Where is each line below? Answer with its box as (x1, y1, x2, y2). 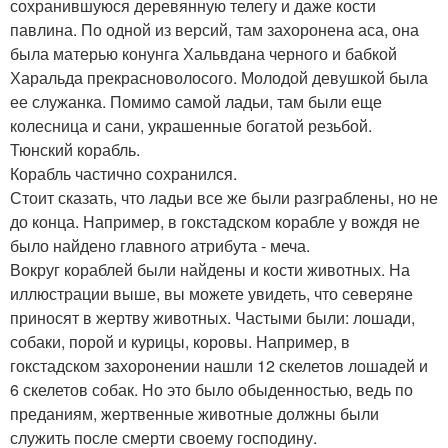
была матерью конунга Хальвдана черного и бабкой (10, 41, 397, 65)
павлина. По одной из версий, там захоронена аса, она (10, 17, 419, 41)
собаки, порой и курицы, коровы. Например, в (10, 329, 350, 353)
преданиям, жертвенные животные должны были (10, 401, 379, 425)
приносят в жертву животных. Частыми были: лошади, (10, 305, 415, 329)
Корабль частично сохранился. (10, 161, 237, 185)
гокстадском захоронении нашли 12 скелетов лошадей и (10, 353, 428, 377)
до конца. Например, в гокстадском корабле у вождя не (10, 209, 420, 233)
